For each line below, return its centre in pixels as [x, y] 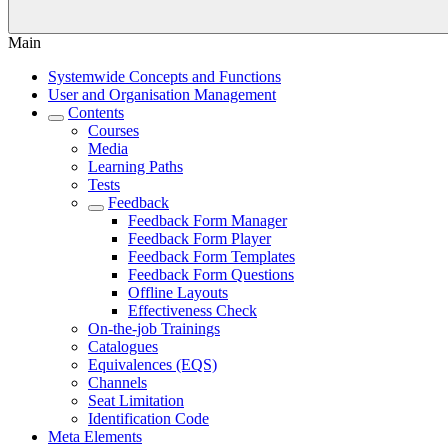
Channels [117, 382]
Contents [96, 112]
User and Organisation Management [162, 94]
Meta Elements [95, 436]
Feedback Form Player [199, 238]
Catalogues [123, 346]
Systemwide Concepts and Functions [164, 76]
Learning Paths [135, 166]
